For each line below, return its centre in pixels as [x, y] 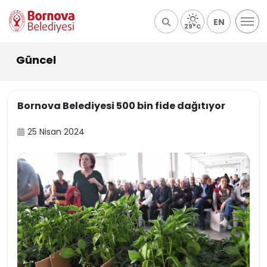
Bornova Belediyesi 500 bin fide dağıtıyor [121, 106]
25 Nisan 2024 [56, 132]
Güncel [36, 60]
